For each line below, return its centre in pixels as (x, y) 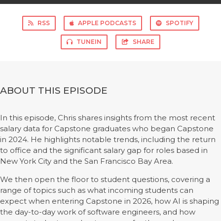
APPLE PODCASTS (107, 23)
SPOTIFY (179, 23)
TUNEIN (89, 42)
